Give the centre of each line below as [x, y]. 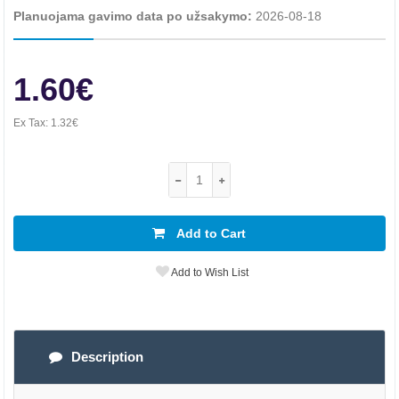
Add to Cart [210, 233]
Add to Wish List [208, 273]
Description [107, 357]
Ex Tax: [32, 123]
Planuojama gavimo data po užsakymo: [134, 16]
